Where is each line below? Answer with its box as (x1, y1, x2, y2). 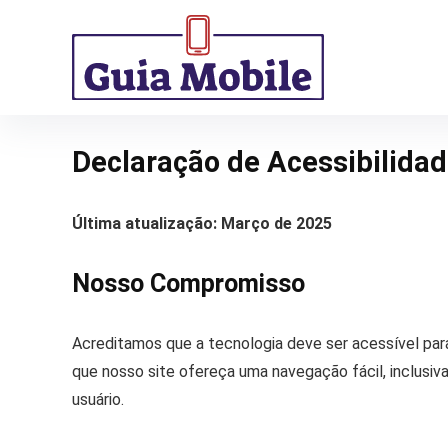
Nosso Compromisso (72, 268, 305, 298)
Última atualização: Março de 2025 (72, 213, 332, 233)
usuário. (72, 389, 124, 409)
